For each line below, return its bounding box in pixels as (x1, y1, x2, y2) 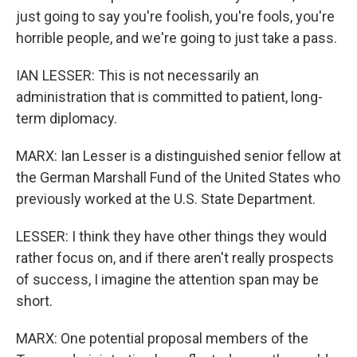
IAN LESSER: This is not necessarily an (16, 67, 259, 84)
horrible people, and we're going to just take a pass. (16, 29, 337, 46)
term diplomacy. (16, 110, 117, 127)
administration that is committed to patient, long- (16, 88, 323, 105)
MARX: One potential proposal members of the (16, 330, 308, 347)
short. (16, 292, 53, 309)
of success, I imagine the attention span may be (16, 271, 319, 288)
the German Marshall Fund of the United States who (16, 169, 340, 186)
